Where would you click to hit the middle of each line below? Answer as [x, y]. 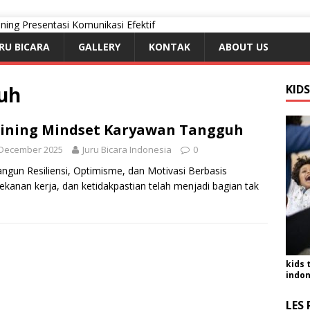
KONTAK [170, 47]
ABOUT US [244, 47]
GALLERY [99, 47]
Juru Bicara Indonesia [127, 149]
